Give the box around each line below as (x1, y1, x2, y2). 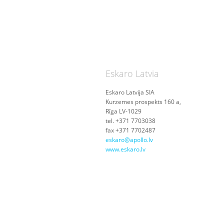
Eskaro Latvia (105, 67, 159, 79)
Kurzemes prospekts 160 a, (105, 97, 181, 106)
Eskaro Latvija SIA (105, 88, 154, 96)
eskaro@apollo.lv (105, 135, 153, 144)
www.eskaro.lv (105, 145, 145, 153)
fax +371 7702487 (105, 126, 155, 134)
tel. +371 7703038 (105, 116, 155, 125)
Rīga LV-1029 (105, 107, 141, 115)
